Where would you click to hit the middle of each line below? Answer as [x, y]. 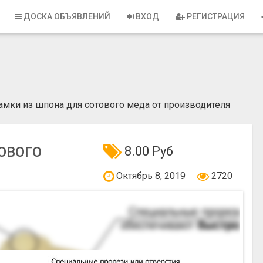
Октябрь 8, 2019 [151, 176]
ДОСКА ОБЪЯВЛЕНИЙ [66, 16]
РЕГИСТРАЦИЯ [215, 16]
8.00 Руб [147, 151]
